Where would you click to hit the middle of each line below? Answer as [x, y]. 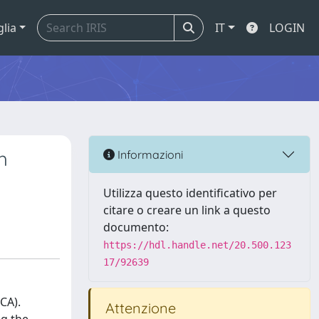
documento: [136, 227]
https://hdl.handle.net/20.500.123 [197, 245]
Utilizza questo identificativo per [190, 193]
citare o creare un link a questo [187, 210]
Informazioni [149, 154]
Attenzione [139, 308]
